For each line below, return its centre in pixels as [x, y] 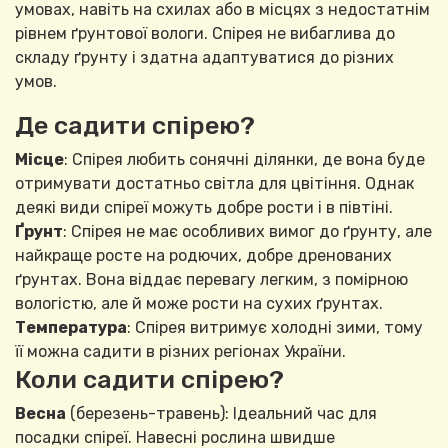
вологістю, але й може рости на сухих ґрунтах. [199, 304]
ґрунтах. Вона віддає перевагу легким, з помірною [211, 280]
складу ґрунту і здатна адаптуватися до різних [204, 58]
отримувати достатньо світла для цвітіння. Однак [214, 184]
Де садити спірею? [135, 125]
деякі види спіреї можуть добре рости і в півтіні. [204, 208]
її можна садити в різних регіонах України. [180, 352]
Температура [71, 328]
